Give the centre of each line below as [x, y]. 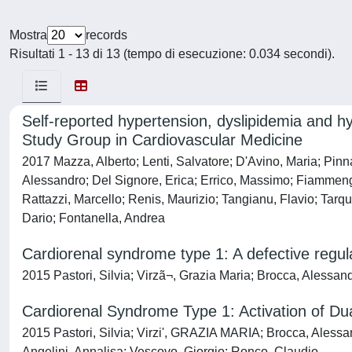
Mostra [28, 35]
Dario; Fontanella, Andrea [93, 218]
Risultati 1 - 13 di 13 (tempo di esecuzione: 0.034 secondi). [172, 54]
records [106, 35]
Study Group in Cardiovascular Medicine [162, 140]
